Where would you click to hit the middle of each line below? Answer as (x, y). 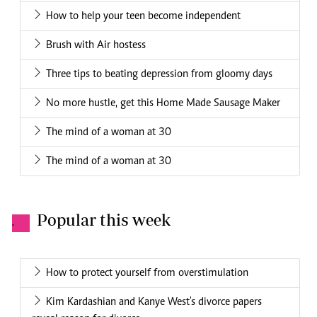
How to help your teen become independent (143, 17)
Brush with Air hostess (96, 46)
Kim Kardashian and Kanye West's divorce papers (154, 302)
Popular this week (104, 220)
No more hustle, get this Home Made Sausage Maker (163, 104)
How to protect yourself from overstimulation (147, 273)
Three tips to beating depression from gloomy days (159, 75)
